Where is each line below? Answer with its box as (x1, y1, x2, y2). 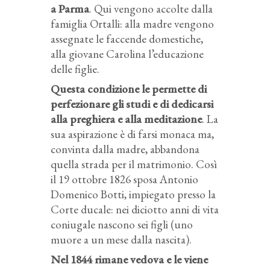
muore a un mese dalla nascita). (51, 231, 192, 247)
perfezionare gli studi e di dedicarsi (51, 96, 213, 111)
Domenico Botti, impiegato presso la (51, 186, 216, 202)
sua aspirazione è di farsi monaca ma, (51, 126, 214, 142)
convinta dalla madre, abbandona (51, 141, 199, 157)
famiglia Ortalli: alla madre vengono (51, 16, 214, 31)
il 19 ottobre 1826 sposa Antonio (51, 171, 198, 187)
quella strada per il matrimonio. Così (51, 156, 217, 172)
